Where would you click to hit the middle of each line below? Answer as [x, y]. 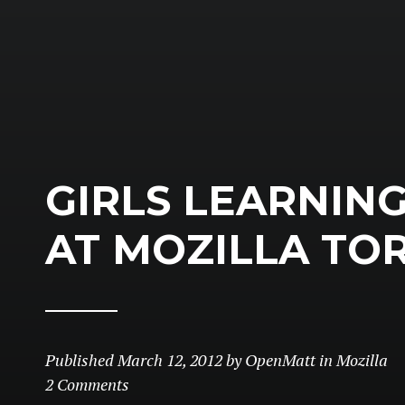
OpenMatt [280, 360]
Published [81, 360]
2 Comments [87, 384]
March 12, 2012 [170, 360]
